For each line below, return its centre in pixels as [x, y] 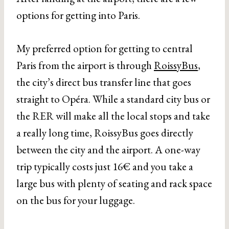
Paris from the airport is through [85, 65]
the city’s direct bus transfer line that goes [104, 82]
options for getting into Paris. [78, 15]
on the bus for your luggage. [76, 200]
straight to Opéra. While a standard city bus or [113, 99]
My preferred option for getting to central [105, 48]
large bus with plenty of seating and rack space [114, 183]
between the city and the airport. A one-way [108, 150]
